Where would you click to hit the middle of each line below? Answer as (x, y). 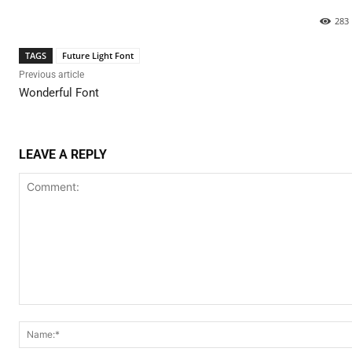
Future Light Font (98, 55)
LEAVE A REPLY (63, 154)
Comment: (44, 312)
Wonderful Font (59, 92)
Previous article (51, 74)
